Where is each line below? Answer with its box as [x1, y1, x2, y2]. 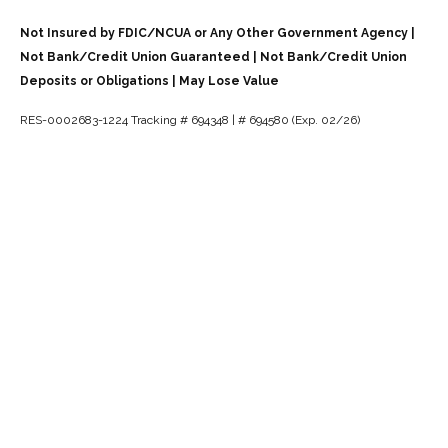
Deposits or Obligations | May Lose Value [20, 73, 279, 88]
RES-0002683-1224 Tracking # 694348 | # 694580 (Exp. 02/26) [20, 112, 360, 127]
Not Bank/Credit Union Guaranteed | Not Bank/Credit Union [20, 49, 407, 64]
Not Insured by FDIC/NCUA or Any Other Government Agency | [20, 25, 415, 40]
